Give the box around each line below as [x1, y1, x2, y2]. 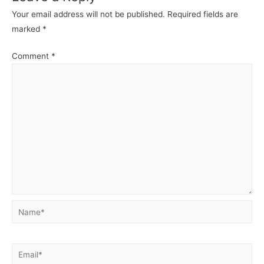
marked [12, 24, 42, 34]
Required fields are [167, 9, 238, 19]
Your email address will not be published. [12, 9, 165, 19]
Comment [12, 51, 51, 61]
